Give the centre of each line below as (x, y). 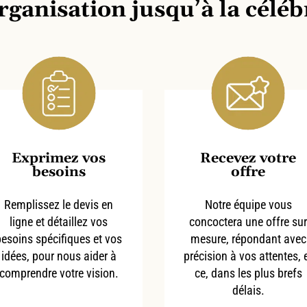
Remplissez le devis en (59, 204)
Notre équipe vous (248, 204)
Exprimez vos (59, 158)
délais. (248, 290)
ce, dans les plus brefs (248, 273)
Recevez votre (248, 158)
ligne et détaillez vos (59, 221)
